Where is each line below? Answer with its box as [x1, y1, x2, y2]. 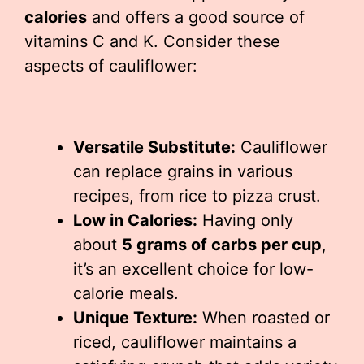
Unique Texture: [73, 308, 197, 328]
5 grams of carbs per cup [122, 235, 322, 255]
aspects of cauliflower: [24, 56, 197, 76]
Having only [197, 210, 293, 231]
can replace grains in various [73, 162, 292, 182]
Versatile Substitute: [73, 137, 236, 158]
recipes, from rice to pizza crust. [73, 186, 321, 206]
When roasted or [197, 308, 330, 328]
